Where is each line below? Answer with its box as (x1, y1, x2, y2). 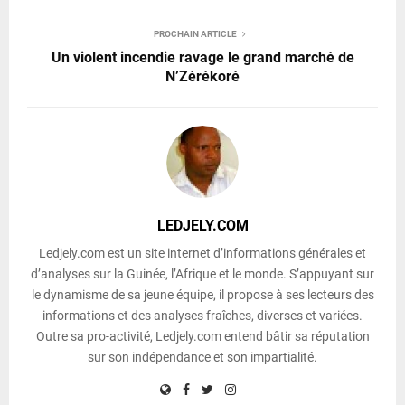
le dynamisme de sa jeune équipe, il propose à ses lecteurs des (31, 287, 374, 303)
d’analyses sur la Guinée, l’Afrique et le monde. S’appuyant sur (31, 267, 374, 282)
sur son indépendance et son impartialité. (88, 350, 317, 365)
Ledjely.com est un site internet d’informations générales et (39, 246, 366, 261)
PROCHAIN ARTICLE (154, 29, 237, 40)
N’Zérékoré (165, 68, 240, 86)
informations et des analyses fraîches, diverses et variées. (42, 308, 363, 324)
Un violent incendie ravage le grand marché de (51, 49, 354, 67)
